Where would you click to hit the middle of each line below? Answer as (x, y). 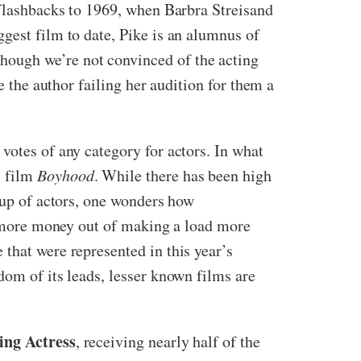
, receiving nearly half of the (168, 341)
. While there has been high (183, 175)
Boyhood (65, 174)
